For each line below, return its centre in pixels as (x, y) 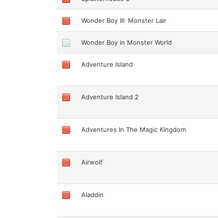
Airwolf (92, 162)
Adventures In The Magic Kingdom (134, 129)
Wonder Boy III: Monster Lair (124, 20)
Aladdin (93, 194)
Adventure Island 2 (110, 97)
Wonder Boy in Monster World (127, 42)
